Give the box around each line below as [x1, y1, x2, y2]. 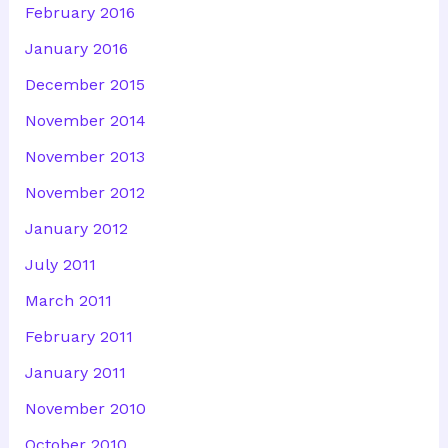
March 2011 [24, 291, 112, 311]
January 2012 [24, 219, 128, 239]
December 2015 [24, 75, 145, 95]
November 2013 [24, 147, 145, 167]
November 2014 [24, 111, 146, 131]
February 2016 [24, 3, 135, 23]
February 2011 [24, 327, 133, 347]
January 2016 [24, 39, 128, 59]
